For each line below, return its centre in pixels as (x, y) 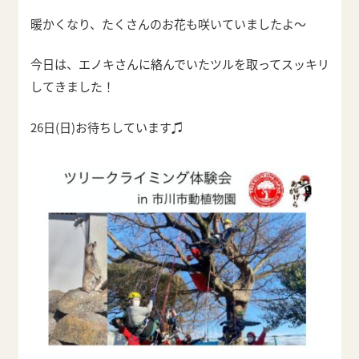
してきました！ (72, 86)
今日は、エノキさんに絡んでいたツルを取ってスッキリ (179, 64)
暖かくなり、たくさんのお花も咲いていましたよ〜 (168, 23)
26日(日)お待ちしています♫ (107, 127)
